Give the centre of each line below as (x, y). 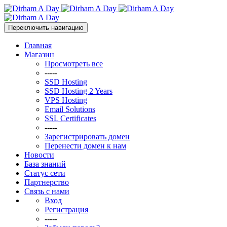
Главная (38, 45)
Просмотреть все (74, 64)
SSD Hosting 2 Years (79, 91)
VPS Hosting (66, 100)
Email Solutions (70, 109)
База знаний (45, 164)
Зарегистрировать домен (87, 137)
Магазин (39, 54)
